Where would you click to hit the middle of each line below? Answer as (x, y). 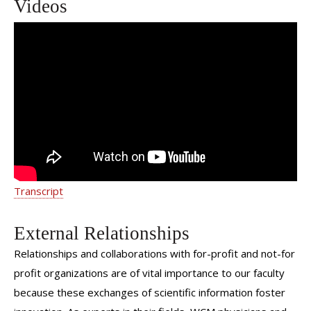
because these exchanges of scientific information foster (150, 292)
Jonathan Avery (74, 66)
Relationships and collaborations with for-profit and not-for (154, 253)
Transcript (39, 191)
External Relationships (102, 233)
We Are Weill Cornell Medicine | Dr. (154, 45)
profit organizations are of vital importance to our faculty (149, 272)
